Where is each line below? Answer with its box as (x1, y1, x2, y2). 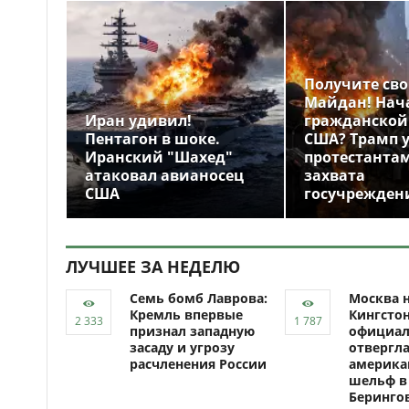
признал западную (130, 322, 255, 340)
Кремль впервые (130, 306, 243, 323)
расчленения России (130, 355, 267, 372)
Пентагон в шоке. (85, 129, 220, 149)
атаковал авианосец (85, 165, 244, 185)
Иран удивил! (85, 110, 192, 131)
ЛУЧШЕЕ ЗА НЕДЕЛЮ (66, 256, 240, 278)
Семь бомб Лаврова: (130, 289, 267, 307)
